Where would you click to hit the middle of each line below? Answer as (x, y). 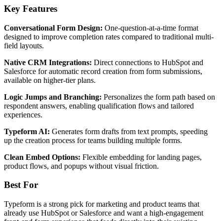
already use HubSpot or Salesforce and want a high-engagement (104, 213)
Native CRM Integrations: (48, 62)
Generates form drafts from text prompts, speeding (129, 131)
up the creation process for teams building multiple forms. (93, 140)
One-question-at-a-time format (150, 28)
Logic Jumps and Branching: (53, 97)
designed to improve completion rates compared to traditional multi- (109, 37)
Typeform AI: (27, 131)
